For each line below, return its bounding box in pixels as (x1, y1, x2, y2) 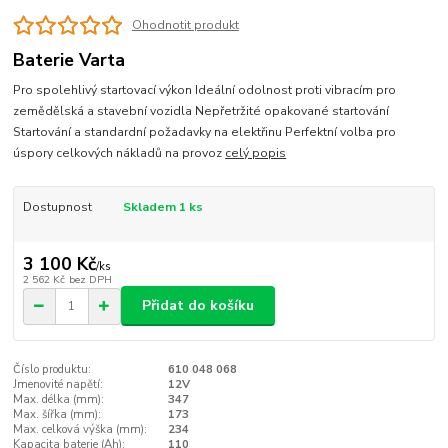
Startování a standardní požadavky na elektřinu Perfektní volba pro (13, 124, 397, 141)
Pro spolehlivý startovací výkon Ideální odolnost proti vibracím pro (13, 82, 397, 99)
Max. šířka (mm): (13, 407, 102, 423)
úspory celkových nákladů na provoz (13, 145, 226, 162)
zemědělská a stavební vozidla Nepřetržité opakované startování (13, 103, 390, 120)
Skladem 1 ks (122, 199, 203, 216)
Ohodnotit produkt (131, 17, 239, 34)
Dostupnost (22, 199, 92, 216)
